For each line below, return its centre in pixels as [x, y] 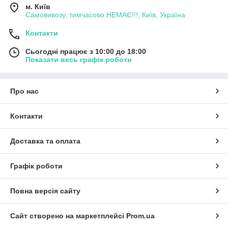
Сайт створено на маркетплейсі [68, 216]
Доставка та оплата [45, 141]
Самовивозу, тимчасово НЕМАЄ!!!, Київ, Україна [105, 15]
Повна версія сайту [45, 191]
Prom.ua [140, 216]
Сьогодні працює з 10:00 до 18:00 [86, 52]
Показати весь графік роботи [79, 60]
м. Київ [38, 7]
